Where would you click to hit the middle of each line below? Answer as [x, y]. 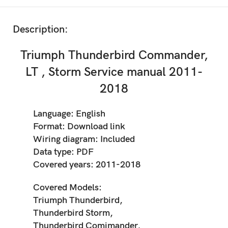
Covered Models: [68, 187]
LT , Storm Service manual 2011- [114, 72]
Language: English [69, 113]
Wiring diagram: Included [84, 139]
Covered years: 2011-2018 [87, 164]
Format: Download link [79, 126]
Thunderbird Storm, [73, 213]
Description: [41, 29]
